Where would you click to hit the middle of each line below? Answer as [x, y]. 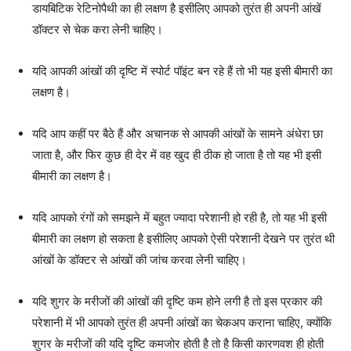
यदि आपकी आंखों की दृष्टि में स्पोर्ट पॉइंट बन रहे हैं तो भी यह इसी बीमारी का [182, 71]
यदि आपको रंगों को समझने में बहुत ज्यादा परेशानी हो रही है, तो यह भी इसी [179, 218]
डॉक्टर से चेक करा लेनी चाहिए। [98, 30]
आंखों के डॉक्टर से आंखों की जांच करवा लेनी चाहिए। [139, 260]
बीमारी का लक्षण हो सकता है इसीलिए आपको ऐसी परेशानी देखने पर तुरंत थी [183, 239]
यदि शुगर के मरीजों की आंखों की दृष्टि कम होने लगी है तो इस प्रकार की [177, 302]
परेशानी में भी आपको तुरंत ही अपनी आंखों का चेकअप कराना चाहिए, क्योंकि [182, 323]
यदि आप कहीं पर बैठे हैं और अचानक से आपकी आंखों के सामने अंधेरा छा [177, 134]
